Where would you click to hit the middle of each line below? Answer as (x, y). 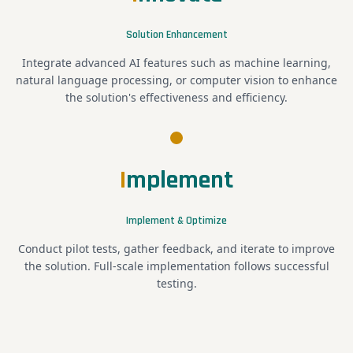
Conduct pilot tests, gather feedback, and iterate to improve (176, 248)
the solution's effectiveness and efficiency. (176, 97)
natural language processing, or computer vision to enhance (176, 80)
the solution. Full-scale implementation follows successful (176, 266)
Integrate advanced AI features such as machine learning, (176, 62)
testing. (176, 283)
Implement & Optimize (176, 220)
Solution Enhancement (176, 34)
